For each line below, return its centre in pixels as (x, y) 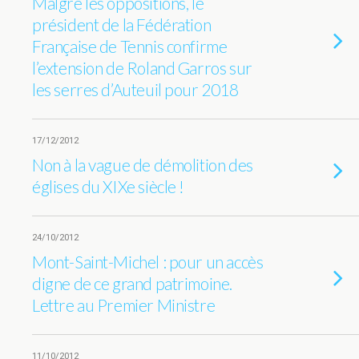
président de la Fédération (122, 24)
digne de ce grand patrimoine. (132, 283)
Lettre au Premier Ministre (124, 305)
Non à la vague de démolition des (143, 165)
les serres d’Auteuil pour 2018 (135, 89)
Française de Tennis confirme (130, 46)
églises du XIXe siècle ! (109, 186)
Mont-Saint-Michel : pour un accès (148, 262)
